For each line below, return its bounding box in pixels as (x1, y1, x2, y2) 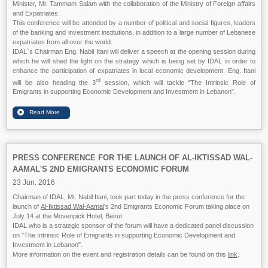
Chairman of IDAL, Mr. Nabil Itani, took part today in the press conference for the (13, 193, 245, 201)
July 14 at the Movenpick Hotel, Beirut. (13, 212, 124, 220)
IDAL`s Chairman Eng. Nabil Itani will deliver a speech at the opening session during (13, 47, 255, 55)
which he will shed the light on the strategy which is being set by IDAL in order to (13, 57, 255, 65)
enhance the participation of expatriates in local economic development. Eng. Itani (13, 66, 255, 74)
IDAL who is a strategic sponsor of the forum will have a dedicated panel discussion (13, 222, 254, 230)
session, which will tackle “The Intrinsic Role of (100, 78, 256, 86)
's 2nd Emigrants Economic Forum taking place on (104, 203, 249, 211)
